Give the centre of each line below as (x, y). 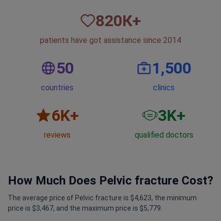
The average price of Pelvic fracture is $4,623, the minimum (102, 198)
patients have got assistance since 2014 (110, 40)
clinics (164, 88)
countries (57, 88)
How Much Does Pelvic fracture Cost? (110, 181)
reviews (57, 135)
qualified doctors (164, 135)
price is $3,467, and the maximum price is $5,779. (85, 208)
